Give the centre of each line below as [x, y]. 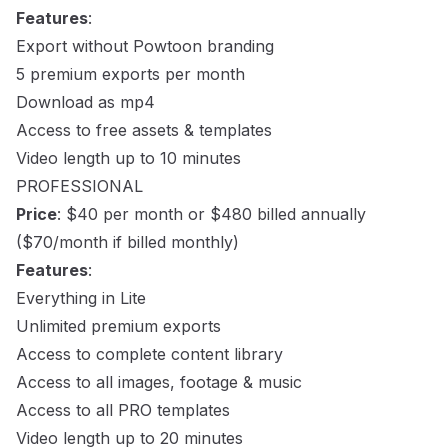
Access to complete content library [149, 354]
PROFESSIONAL [79, 186]
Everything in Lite [81, 298]
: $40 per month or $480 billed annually [211, 214]
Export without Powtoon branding [145, 46]
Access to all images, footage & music [159, 382]
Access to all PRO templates [123, 410]
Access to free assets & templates [144, 130]
